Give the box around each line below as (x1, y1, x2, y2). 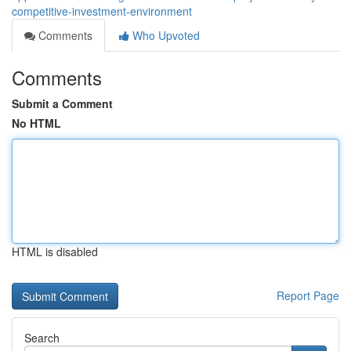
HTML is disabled (12, 244, 98, 259)
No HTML (12, 115, 61, 131)
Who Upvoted (129, 27, 200, 43)
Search (24, 330, 60, 346)
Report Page (277, 288, 339, 303)
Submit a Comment (12, 96, 113, 111)
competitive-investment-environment (12, 3, 192, 19)
